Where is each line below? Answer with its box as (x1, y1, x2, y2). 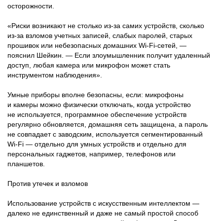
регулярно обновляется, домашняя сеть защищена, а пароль (7, 120, 208, 128)
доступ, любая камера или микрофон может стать (7, 61, 170, 69)
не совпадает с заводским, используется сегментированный (7, 130, 203, 138)
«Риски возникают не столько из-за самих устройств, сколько (7, 21, 204, 30)
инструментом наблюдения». (7, 71, 102, 79)
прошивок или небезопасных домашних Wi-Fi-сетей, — (7, 41, 186, 49)
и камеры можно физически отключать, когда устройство (7, 100, 191, 109)
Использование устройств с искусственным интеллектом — (7, 199, 199, 207)
